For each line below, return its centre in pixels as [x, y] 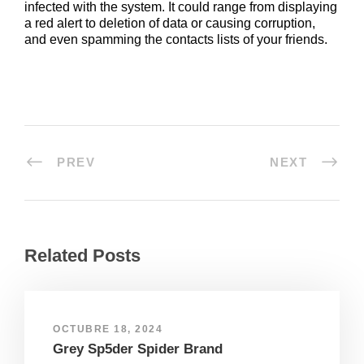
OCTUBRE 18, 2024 [108, 329]
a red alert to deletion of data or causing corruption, [170, 23]
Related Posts [82, 255]
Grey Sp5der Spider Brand [138, 349]
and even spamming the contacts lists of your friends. [176, 39]
